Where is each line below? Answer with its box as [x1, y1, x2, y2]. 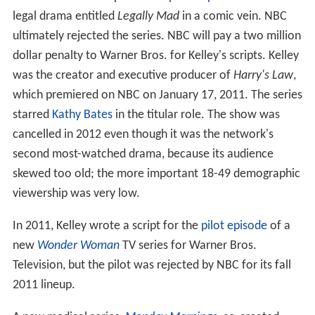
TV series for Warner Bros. [119, 239, 257, 253]
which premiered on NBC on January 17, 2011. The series [12, 89, 302, 103]
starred [12, 108, 52, 122]
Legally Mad [117, 10, 179, 24]
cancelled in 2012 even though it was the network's [12, 128, 274, 142]
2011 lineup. [12, 278, 75, 292]
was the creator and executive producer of [12, 69, 233, 83]
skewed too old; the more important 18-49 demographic [12, 167, 300, 181]
